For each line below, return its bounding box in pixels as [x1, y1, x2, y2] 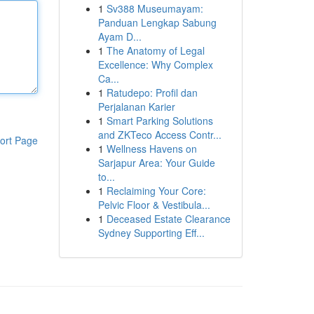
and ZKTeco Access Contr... [97, 128, 221, 142]
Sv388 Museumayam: [106, 1, 203, 15]
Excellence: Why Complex [97, 57, 213, 71]
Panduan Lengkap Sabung [97, 15, 217, 29]
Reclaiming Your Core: [106, 184, 206, 198]
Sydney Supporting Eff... [97, 226, 205, 240]
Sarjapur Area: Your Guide [97, 156, 215, 170]
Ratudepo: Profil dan [106, 86, 198, 100]
